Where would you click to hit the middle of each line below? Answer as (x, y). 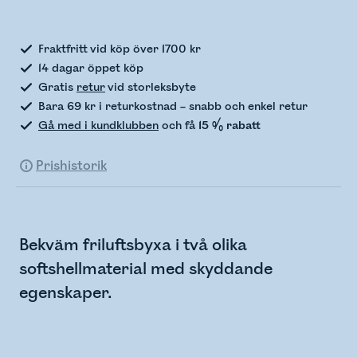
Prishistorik (71, 166)
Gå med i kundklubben (98, 126)
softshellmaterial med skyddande (146, 269)
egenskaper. (66, 293)
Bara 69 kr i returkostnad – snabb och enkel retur (173, 107)
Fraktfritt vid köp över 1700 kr (120, 49)
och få (178, 126)
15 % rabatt (229, 126)
